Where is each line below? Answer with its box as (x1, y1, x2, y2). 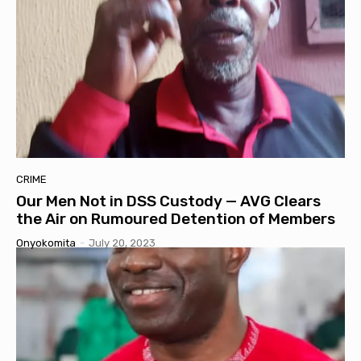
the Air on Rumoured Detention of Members (16, 210, 335, 229)
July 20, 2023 (89, 237, 156, 250)
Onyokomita (16, 237, 76, 250)
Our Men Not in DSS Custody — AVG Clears (16, 192, 321, 211)
